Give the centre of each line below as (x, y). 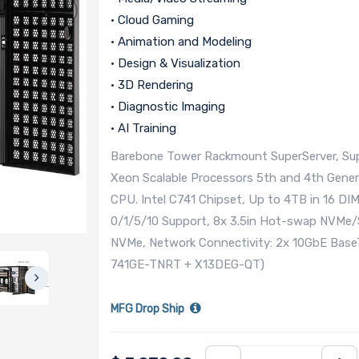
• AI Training (144, 129)
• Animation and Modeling (182, 42)
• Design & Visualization (176, 64)
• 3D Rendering (152, 85)
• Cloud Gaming (153, 20)
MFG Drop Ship (148, 309)
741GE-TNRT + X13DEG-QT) (188, 265)
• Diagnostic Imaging (168, 107)
